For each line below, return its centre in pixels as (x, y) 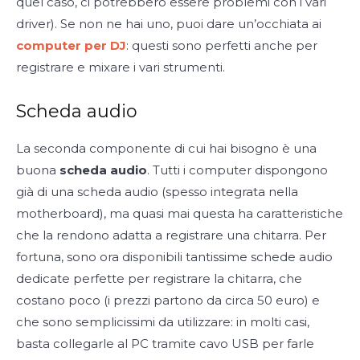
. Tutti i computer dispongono (237, 170)
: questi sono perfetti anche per (222, 45)
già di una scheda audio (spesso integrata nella (157, 191)
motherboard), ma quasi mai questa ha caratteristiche (180, 213)
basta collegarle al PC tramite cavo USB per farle (165, 343)
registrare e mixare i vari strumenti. (121, 67)
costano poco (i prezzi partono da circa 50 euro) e (168, 300)
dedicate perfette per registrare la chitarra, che (159, 278)
